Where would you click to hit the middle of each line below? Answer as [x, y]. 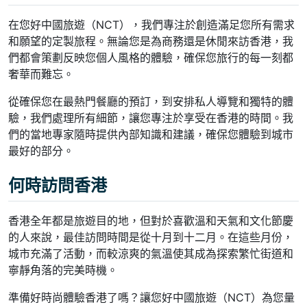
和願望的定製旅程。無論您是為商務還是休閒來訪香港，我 [151, 41]
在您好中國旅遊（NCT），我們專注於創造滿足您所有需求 [151, 24]
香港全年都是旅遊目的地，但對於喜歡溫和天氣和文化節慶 [151, 221]
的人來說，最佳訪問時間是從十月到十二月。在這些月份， [151, 237]
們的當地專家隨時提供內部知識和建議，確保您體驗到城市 [151, 134]
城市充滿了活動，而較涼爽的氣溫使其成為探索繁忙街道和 [151, 254]
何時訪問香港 [58, 185]
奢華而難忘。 [41, 74]
